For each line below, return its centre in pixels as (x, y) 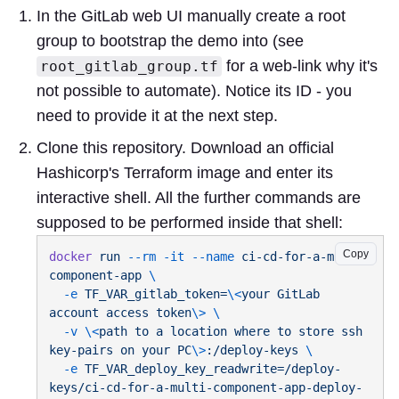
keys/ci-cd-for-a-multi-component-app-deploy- (206, 387)
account (74, 312)
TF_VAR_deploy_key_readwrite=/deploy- (209, 368)
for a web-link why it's (300, 65)
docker (70, 256)
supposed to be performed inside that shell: (190, 222)
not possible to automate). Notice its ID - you (194, 90)
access (124, 312)
